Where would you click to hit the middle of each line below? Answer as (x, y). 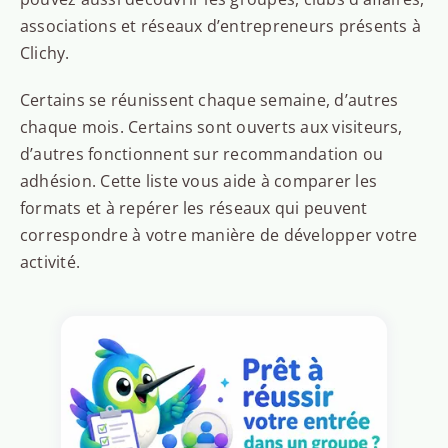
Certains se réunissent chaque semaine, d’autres (209, 100)
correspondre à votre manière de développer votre (218, 235)
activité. (50, 262)
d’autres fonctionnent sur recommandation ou (201, 154)
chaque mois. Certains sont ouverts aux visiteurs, (211, 127)
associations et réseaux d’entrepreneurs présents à (220, 26)
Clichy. (44, 53)
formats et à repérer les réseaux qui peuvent (193, 208)
